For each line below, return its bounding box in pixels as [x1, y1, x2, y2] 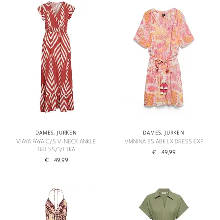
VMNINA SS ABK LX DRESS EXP [124, 139, 203, 145]
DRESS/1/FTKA [37, 147, 75, 153]
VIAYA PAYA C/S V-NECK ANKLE [16, 139, 96, 145]
